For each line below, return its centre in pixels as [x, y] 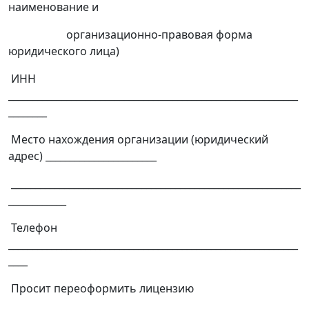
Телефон [33, 228]
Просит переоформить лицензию [101, 289]
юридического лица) [64, 51]
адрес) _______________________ [82, 156]
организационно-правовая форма [130, 35]
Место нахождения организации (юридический [138, 140]
